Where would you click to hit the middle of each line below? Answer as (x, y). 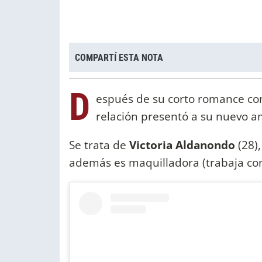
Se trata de (99, 145)
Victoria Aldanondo (184, 145)
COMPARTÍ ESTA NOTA (119, 57)
